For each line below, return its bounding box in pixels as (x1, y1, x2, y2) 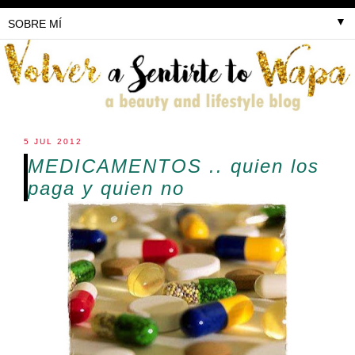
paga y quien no (28, 177, 185, 199)
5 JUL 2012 (24, 136, 82, 146)
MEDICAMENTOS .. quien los (28, 155, 319, 177)
